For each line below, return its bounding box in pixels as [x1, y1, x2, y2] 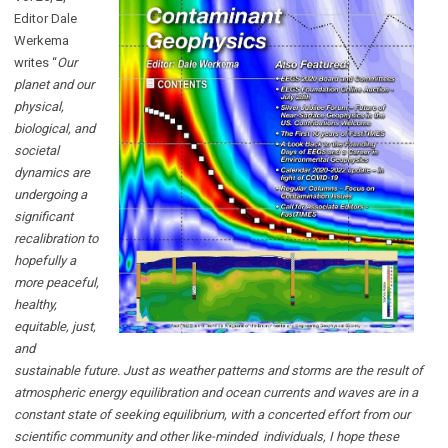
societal [14, 142, 59, 158]
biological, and [14, 120, 95, 136]
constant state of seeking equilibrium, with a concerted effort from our [14, 406, 410, 422]
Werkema [14, 32, 69, 48]
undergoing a [14, 186, 87, 202]
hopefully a [14, 252, 76, 268]
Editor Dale [14, 10, 77, 26]
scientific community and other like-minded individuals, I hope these [14, 428, 399, 444]
